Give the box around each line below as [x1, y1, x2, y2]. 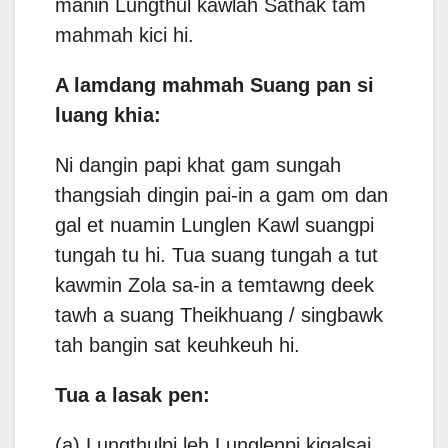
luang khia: [55, 104, 161, 127]
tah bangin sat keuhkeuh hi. [55, 334, 300, 357]
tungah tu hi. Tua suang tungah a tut [55, 244, 378, 267]
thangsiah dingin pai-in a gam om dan [55, 184, 388, 207]
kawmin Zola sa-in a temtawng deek [55, 274, 374, 297]
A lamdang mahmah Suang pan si [55, 74, 374, 97]
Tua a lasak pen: [55, 384, 210, 407]
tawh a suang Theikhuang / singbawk [55, 304, 383, 327]
